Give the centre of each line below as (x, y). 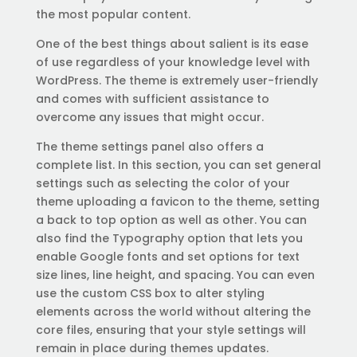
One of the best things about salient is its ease (172, 44)
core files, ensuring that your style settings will (171, 330)
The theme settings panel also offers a (149, 147)
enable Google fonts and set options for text (167, 257)
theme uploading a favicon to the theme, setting (177, 202)
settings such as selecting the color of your (163, 183)
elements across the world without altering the (173, 312)
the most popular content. (113, 14)
